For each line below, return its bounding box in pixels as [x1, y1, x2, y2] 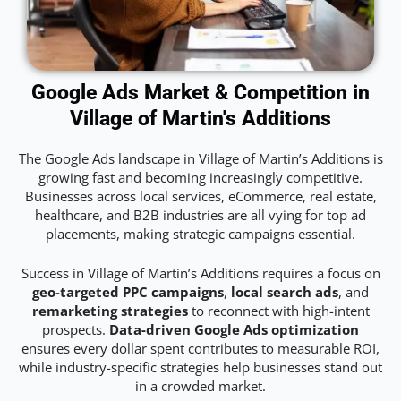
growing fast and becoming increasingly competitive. [38, 168, 363, 187]
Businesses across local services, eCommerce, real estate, [24, 187, 377, 206]
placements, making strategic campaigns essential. [46, 225, 355, 243]
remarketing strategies [31, 302, 188, 320]
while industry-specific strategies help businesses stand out [19, 358, 382, 377]
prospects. [42, 320, 109, 339]
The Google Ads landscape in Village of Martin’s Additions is [18, 149, 383, 168]
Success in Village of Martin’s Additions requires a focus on [21, 264, 380, 283]
